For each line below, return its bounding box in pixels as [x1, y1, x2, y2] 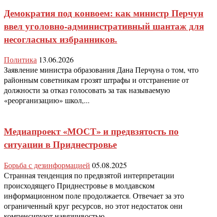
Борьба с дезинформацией [4, 159, 90, 170]
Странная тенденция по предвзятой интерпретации [4, 170, 174, 180]
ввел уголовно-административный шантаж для [4, 19, 204, 32]
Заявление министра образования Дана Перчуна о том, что [4, 64, 199, 75]
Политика [4, 54, 37, 65]
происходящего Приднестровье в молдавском [4, 180, 155, 190]
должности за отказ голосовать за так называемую [4, 85, 170, 95]
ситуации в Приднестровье [4, 137, 117, 151]
